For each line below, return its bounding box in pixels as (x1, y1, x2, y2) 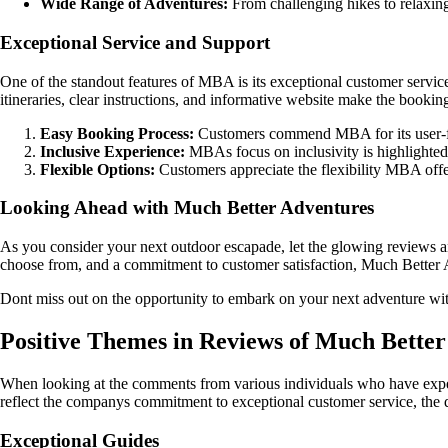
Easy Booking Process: (40, 124, 194, 142)
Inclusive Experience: (40, 142, 185, 160)
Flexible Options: (40, 160, 155, 178)
